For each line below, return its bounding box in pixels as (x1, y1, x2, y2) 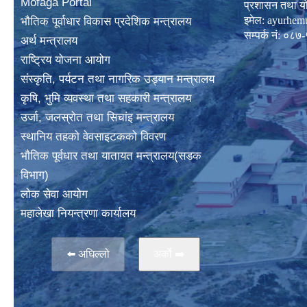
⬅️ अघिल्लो (66, 248, 110, 260)
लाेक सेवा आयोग (21, 188, 88, 201)
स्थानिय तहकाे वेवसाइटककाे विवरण (21, 130, 166, 143)
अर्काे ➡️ (153, 248, 185, 260)
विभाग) (21, 169, 49, 182)
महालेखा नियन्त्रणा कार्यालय (21, 207, 136, 220)
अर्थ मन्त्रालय (21, 34, 77, 47)
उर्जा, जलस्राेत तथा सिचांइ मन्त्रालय (21, 111, 174, 124)
